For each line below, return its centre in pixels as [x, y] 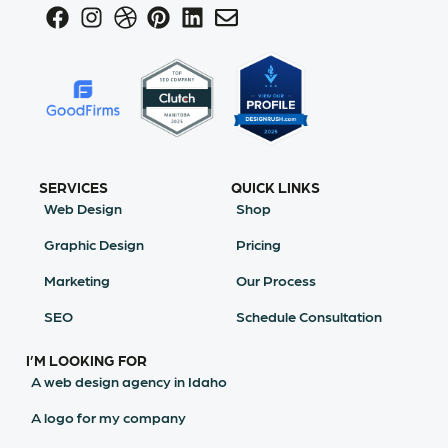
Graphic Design [94, 244]
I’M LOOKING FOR [87, 360]
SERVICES [74, 187]
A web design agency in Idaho [129, 381]
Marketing [77, 280]
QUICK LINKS [275, 187]
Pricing [258, 244]
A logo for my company [109, 417]
